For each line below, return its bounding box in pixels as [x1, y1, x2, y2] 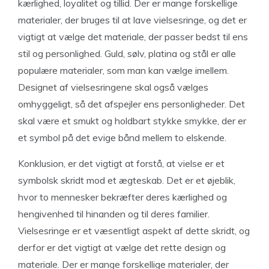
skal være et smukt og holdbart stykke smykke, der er [18, 115, 246, 127]
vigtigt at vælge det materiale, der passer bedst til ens [18, 31, 248, 43]
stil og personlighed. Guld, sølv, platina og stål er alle [18, 47, 236, 59]
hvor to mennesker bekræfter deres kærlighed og [18, 191, 227, 203]
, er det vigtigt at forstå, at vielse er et [64, 157, 225, 169]
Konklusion [18, 157, 64, 169]
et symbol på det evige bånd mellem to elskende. [18, 131, 226, 144]
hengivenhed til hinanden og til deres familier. [18, 208, 210, 220]
